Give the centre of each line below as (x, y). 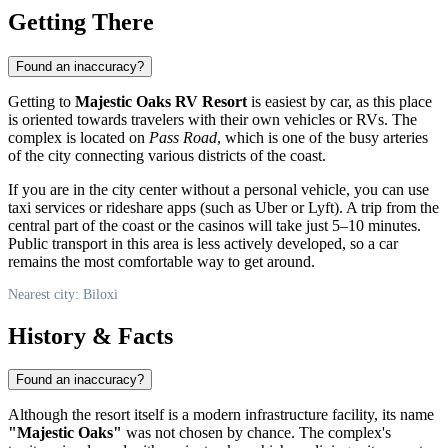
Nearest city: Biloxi (63, 294)
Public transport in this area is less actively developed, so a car (203, 243)
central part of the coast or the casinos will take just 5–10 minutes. (214, 225)
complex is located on (78, 137)
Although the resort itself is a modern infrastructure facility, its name (221, 415)
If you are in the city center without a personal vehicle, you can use (218, 189)
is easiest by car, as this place (339, 101)
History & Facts (90, 335)
